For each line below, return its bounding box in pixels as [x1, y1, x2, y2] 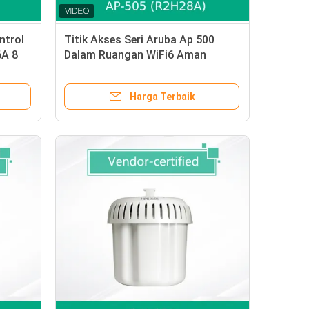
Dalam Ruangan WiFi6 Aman [64, 48, 206, 61]
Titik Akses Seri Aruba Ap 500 [64, 33, 215, 46]
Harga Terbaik [129, 91, 195, 102]
